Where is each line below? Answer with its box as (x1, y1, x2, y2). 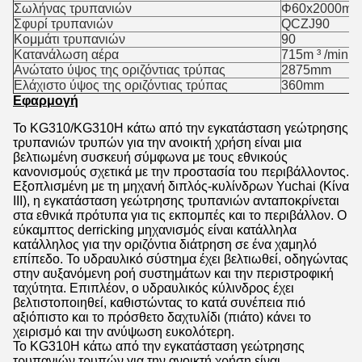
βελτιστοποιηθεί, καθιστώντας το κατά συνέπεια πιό (13, 296, 305, 309)
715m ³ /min (281, 48, 348, 61)
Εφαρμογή (13, 94, 78, 107)
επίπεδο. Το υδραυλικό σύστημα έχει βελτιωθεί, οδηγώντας (13, 252, 348, 266)
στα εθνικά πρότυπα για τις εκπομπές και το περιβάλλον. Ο (13, 208, 347, 222)
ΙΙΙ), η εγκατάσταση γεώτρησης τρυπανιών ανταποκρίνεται (13, 194, 339, 208)
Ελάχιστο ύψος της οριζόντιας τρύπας (14, 78, 228, 92)
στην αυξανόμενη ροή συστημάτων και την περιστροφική (13, 267, 334, 280)
